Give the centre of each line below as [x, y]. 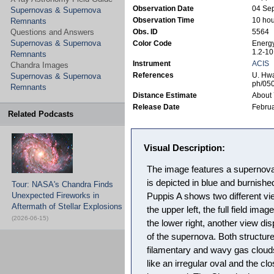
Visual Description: [184, 148]
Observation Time [164, 20]
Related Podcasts [41, 114]
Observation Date [164, 9]
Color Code [153, 43]
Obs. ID [146, 32]
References [154, 75]
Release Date [157, 107]
